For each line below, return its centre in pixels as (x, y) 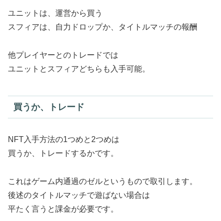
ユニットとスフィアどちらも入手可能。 (79, 69)
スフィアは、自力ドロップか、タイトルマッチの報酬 (103, 27)
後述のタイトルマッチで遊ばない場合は (79, 195)
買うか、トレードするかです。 (63, 153)
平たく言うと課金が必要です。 (63, 209)
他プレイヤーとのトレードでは (63, 55)
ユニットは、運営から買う (55, 13)
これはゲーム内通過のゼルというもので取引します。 (103, 181)
